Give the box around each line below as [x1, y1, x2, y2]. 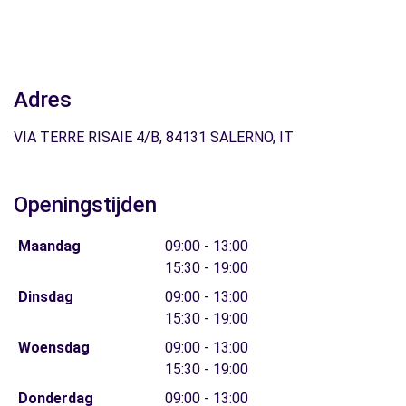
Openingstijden [14, 192, 157, 217]
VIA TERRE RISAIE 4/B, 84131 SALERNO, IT [14, 129, 294, 146]
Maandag [17, 237, 81, 255]
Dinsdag [17, 288, 73, 305]
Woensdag [17, 339, 90, 356]
